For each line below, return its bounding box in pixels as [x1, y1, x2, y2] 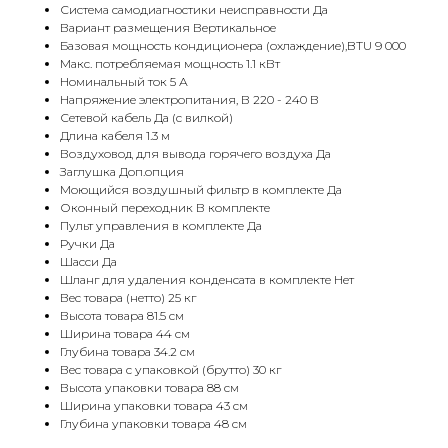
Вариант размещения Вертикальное [60, 20, 276, 36]
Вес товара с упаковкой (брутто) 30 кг [60, 362, 281, 378]
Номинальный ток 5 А [60, 74, 188, 90]
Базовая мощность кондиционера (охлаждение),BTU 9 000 [60, 38, 406, 54]
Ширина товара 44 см [60, 326, 190, 342]
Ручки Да [60, 236, 115, 252]
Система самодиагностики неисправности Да [60, 2, 328, 18]
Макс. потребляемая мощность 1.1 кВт [60, 56, 280, 72]
